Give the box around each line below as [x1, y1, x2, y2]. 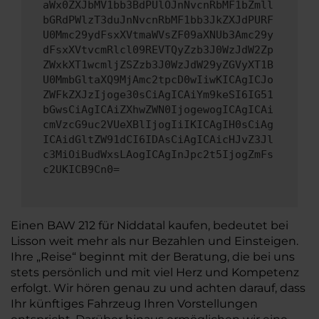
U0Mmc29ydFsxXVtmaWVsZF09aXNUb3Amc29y [43, 28, 273, 42]
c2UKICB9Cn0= [43, 163, 120, 177]
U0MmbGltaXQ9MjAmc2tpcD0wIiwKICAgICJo [43, 73, 273, 87]
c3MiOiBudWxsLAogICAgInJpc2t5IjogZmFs [43, 148, 273, 162]
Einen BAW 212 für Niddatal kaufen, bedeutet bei [11, 218, 288, 232]
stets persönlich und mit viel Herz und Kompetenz [11, 265, 299, 279]
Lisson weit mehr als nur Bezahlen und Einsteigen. [11, 234, 298, 248]
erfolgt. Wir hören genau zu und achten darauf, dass [11, 281, 305, 295]
